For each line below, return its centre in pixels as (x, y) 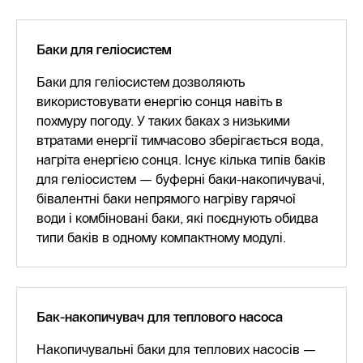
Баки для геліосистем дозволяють (141, 82)
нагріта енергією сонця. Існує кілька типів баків (181, 160)
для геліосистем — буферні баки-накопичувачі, (181, 179)
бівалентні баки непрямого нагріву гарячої (166, 199)
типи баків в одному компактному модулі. (161, 237)
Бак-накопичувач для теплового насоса (160, 317)
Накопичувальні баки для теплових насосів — (176, 349)
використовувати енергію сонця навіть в (160, 101)
